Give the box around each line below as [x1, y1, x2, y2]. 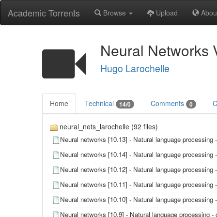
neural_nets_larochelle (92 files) [58, 122, 158, 132]
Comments [151, 98, 186, 108]
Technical [85, 98, 116, 108]
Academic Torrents [8, 6, 80, 19]
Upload [154, 8, 178, 17]
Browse [101, 8, 128, 17]
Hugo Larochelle [100, 62, 170, 75]
